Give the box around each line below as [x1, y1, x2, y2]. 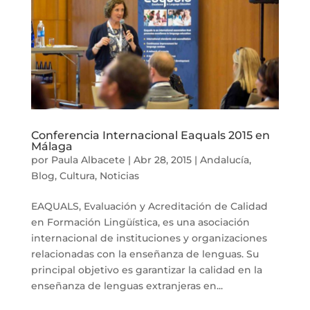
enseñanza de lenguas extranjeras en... [30, 280, 223, 293]
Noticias [99, 170, 139, 183]
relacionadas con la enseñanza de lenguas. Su [30, 248, 259, 261]
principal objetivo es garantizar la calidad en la [30, 264, 262, 277]
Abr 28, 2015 [133, 154, 192, 167]
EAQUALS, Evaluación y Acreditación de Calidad [30, 200, 268, 213]
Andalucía [199, 154, 249, 167]
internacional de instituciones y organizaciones [30, 232, 267, 245]
